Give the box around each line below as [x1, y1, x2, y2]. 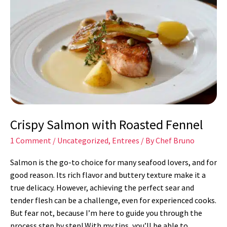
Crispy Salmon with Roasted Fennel [10, 116, 203, 133]
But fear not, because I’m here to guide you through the [10, 208, 202, 218]
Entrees [112, 135, 139, 146]
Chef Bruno [156, 135, 195, 146]
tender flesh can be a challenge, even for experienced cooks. [10, 195, 216, 206]
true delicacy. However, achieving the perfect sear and [10, 182, 194, 193]
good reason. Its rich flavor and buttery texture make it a [10, 170, 206, 180]
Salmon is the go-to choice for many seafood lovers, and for [10, 157, 217, 168]
